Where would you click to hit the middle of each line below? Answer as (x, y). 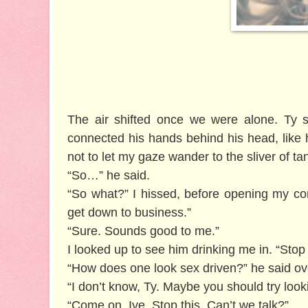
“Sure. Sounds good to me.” (143, 231)
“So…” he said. (109, 175)
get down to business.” (129, 212)
